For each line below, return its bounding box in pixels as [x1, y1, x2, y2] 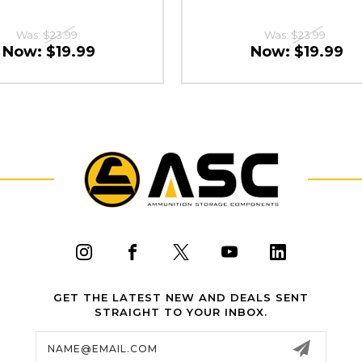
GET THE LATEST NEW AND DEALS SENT [53, 290, 309, 304]
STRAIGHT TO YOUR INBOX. [94, 305, 267, 318]
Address [35, 340, 86, 356]
